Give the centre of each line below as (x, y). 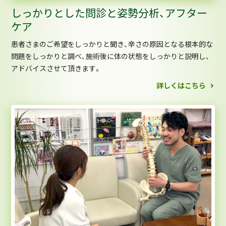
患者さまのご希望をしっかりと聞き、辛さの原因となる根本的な (112, 45)
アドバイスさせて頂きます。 (56, 69)
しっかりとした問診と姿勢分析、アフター (109, 13)
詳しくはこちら (181, 86)
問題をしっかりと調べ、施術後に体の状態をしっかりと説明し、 (111, 57)
